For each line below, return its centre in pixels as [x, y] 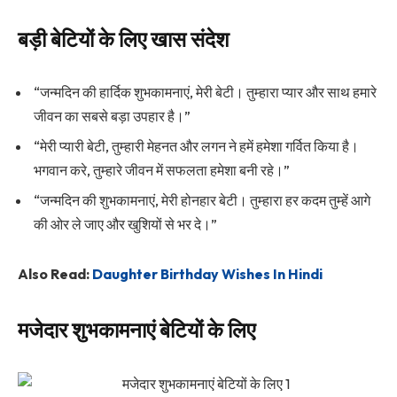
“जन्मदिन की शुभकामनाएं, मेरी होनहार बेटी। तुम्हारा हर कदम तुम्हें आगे [202, 200]
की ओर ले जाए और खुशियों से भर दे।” [125, 224]
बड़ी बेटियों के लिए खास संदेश [124, 39]
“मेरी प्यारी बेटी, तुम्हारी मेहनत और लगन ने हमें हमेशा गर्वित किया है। [196, 146]
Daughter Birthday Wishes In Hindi [207, 273]
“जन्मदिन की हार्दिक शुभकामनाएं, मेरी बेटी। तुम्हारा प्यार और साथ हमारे [205, 92]
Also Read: [55, 273]
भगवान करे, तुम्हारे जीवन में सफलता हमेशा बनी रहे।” [162, 170]
